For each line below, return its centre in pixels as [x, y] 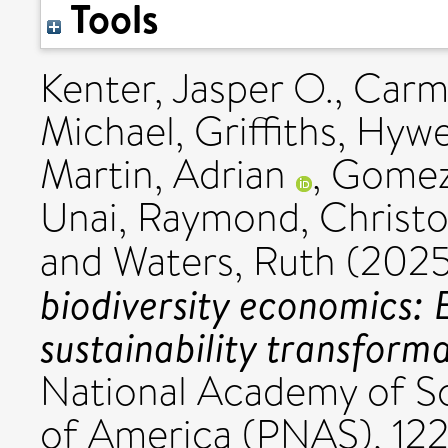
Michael [107, 131]
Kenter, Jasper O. [187, 88]
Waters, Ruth [224, 261]
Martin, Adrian [163, 174]
